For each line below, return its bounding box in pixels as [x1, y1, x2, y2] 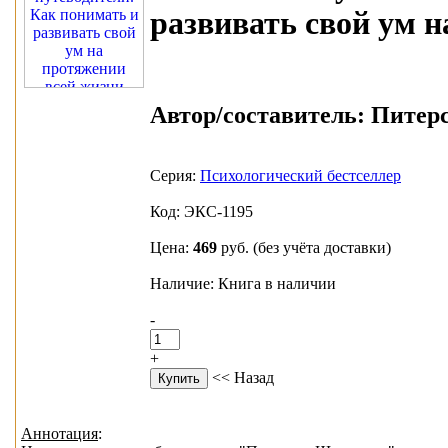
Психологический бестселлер [200, 166, 401, 184]
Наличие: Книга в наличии [150, 274, 336, 292]
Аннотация [21, 425, 98, 443]
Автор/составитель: [150, 101, 365, 128]
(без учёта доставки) [253, 238, 391, 256]
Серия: [150, 166, 200, 184]
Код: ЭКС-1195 [150, 202, 253, 220]
